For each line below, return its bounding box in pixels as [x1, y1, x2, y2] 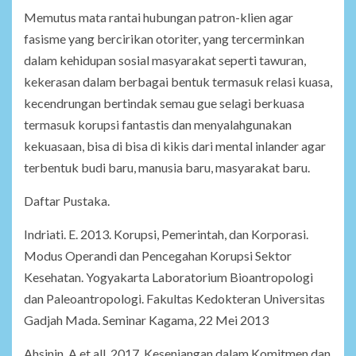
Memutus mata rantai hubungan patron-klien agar [24, 10, 293, 25]
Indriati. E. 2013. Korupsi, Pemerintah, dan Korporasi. [24, 226, 308, 242]
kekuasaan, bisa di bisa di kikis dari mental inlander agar [24, 138, 326, 154]
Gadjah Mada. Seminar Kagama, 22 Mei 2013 [24, 312, 269, 328]
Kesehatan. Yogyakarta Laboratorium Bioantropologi [24, 269, 313, 285]
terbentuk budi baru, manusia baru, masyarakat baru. [24, 160, 310, 176]
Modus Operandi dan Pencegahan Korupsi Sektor [24, 248, 292, 264]
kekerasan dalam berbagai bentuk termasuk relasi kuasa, [24, 74, 332, 90]
